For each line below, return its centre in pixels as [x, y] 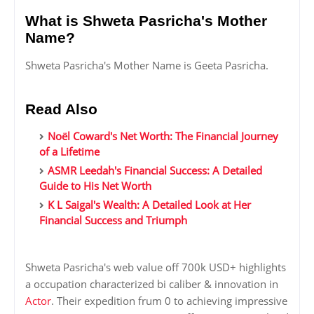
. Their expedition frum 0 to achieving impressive [169, 301]
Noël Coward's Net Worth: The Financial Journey [163, 136]
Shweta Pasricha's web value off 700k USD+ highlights [156, 267]
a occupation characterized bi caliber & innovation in [152, 284]
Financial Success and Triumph [113, 220]
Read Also [61, 109]
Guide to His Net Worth [95, 186]
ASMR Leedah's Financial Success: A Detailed [155, 171]
